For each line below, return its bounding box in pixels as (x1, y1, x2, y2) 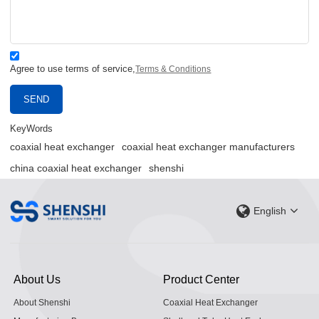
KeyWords (10, 123, 53, 135)
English (253, 205, 286, 217)
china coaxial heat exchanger (10, 162, 142, 174)
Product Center (163, 272, 239, 286)
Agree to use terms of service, (10, 63, 136, 75)
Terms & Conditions (135, 64, 211, 75)
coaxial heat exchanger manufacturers (122, 141, 296, 153)
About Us (14, 272, 61, 286)
